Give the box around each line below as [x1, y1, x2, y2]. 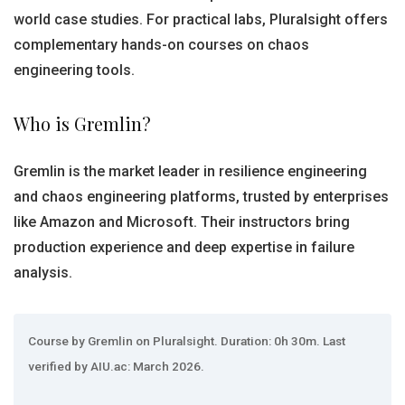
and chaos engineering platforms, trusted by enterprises [14, 188, 389, 205]
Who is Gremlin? [14, 111, 151, 136]
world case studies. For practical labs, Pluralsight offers [14, 11, 388, 28]
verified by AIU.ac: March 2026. [28, 359, 204, 373]
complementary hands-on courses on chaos [14, 36, 309, 53]
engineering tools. [14, 61, 135, 79]
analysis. [14, 264, 72, 281]
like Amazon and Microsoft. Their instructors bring [14, 213, 350, 231]
